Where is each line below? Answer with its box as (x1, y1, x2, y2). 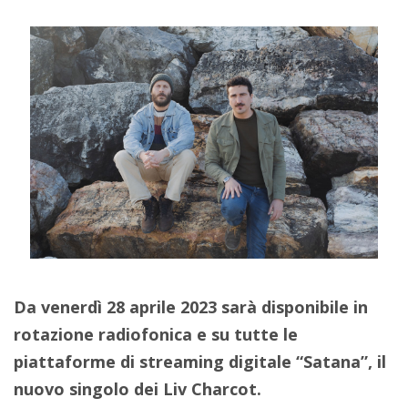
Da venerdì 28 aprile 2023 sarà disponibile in (14, 295, 368, 318)
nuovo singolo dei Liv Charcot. (14, 377, 261, 400)
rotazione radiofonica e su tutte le (14, 322, 298, 345)
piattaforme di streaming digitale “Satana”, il (14, 350, 386, 372)
